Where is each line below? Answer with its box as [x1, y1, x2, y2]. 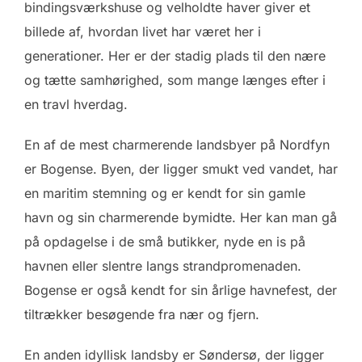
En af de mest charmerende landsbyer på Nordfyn [24, 136, 330, 153]
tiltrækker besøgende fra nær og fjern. [24, 305, 259, 322]
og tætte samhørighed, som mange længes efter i [24, 71, 326, 88]
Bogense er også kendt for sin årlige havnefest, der [24, 281, 337, 298]
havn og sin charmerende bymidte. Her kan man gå [24, 208, 337, 225]
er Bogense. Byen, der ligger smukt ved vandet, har [24, 160, 338, 177]
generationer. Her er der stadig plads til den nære [24, 47, 326, 64]
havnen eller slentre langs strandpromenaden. [24, 257, 301, 274]
